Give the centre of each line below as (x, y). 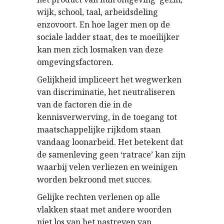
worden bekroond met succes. (94, 179)
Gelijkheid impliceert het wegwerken (109, 79)
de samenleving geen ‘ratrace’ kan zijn (111, 154)
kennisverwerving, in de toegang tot (107, 117)
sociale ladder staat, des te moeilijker (108, 37)
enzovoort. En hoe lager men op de (103, 24)
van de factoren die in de (84, 104)
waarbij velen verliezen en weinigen (107, 167)
